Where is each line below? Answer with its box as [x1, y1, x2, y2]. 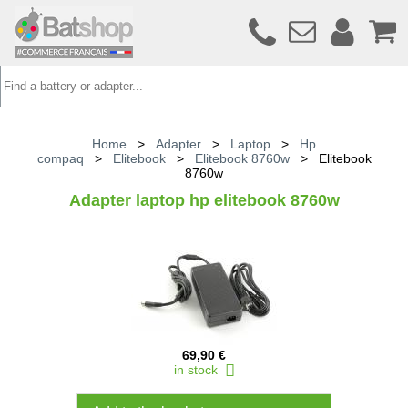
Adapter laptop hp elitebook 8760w [68, 191, 340, 210]
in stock [173, 362, 225, 378]
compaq [36, 151, 84, 166]
